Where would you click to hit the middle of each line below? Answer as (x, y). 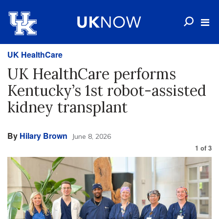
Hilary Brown (44, 136)
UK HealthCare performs (92, 74)
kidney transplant (67, 107)
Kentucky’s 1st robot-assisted (107, 90)
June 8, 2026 (91, 136)
